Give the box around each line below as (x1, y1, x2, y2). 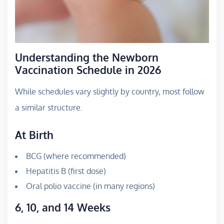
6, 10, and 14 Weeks (15, 200, 110, 214)
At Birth (15, 127, 53, 141)
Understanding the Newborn (15, 50, 158, 64)
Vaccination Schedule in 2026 (15, 62, 161, 76)
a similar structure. (15, 102, 82, 112)
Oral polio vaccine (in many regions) (26, 180, 155, 191)
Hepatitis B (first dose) (26, 165, 106, 176)
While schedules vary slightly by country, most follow (15, 86, 204, 96)
